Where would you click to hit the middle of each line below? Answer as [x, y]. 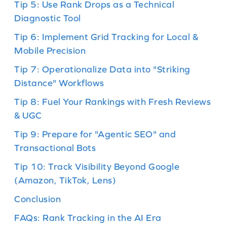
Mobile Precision [50, 50]
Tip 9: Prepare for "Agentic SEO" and [95, 134]
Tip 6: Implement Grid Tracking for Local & [106, 37]
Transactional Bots [55, 148]
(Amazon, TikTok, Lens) [65, 180]
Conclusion [37, 199]
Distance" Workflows [59, 83]
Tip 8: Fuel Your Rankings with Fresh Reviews [112, 102]
